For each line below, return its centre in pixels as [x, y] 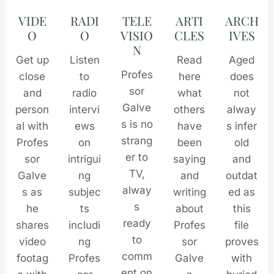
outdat [242, 175]
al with [32, 126]
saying [190, 159]
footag [32, 258]
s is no [137, 124]
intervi [85, 109]
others [190, 109]
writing [189, 192]
